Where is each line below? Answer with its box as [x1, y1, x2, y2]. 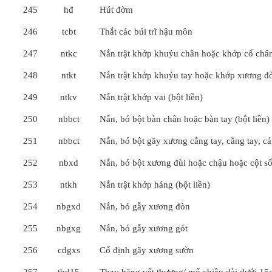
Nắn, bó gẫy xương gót [100, 223, 188, 233]
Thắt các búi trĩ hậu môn [100, 27, 192, 36]
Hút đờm [100, 5, 133, 15]
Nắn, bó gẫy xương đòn [100, 202, 190, 211]
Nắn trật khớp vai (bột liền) [100, 92, 203, 102]
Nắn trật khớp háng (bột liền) [100, 180, 210, 189]
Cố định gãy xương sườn [100, 245, 194, 255]
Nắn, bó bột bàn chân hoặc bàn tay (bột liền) [100, 114, 270, 124]
